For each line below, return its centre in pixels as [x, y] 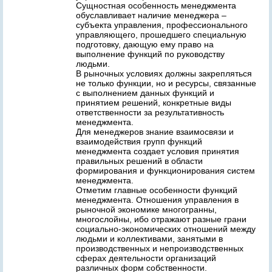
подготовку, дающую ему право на [145, 44]
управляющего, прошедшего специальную [161, 35]
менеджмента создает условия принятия [158, 151]
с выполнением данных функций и [145, 93]
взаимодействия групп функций [139, 141]
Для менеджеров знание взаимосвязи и [155, 132]
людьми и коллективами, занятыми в [149, 239]
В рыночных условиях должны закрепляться [164, 73]
